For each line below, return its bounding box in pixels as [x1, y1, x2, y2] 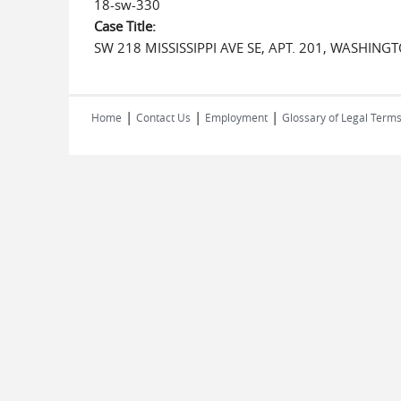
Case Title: [93, 17, 159, 35]
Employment [205, 110, 268, 124]
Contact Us [136, 110, 191, 124]
